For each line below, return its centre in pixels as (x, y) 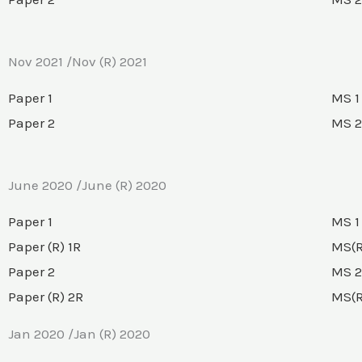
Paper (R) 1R (44, 246)
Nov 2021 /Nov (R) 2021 (78, 61)
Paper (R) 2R (46, 297)
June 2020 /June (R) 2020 (87, 185)
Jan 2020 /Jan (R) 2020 (79, 334)
